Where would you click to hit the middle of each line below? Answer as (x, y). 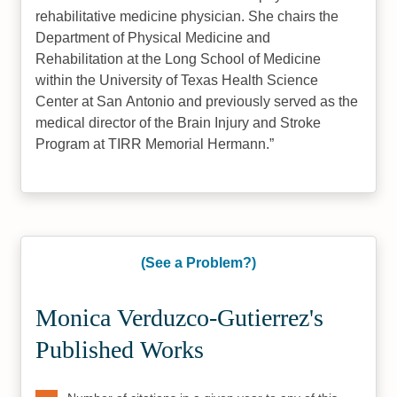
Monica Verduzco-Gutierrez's (180, 318)
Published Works (120, 350)
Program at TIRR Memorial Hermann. (153, 144)
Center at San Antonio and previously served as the (197, 101)
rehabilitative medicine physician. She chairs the (187, 16)
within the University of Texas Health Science (177, 80)
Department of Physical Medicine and (153, 38)
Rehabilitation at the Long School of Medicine (179, 59)
